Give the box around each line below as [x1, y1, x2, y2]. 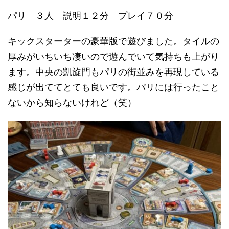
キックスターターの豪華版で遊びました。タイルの [8, 36, 219, 47]
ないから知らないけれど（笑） [8, 97, 136, 108]
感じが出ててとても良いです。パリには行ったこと [8, 82, 219, 93]
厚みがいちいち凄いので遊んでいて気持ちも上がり [8, 51, 219, 62]
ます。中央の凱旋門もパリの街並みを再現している [8, 66, 219, 78]
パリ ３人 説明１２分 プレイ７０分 [8, 10, 173, 21]
